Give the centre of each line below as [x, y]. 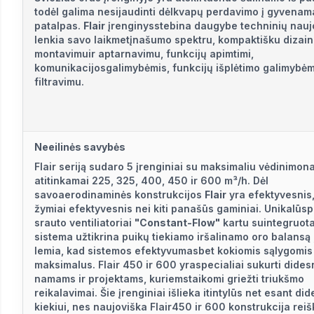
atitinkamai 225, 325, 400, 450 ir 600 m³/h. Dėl [151, 181]
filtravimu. [59, 82]
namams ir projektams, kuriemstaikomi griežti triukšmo [169, 279]
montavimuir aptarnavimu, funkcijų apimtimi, [144, 54]
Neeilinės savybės [80, 147]
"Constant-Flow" [177, 223]
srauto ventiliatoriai [84, 223]
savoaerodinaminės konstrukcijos [120, 195]
